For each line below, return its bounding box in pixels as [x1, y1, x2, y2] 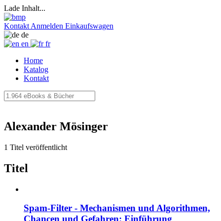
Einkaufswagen [65, 22, 113, 30]
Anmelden [31, 22, 63, 30]
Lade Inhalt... [4, 4, 45, 12]
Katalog [24, 65, 48, 74]
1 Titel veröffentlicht [4, 143, 67, 151]
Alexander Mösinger [4, 119, 108, 133]
